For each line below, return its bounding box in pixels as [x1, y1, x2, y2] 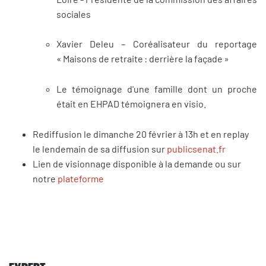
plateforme [58, 172, 104, 184]
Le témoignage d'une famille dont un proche [56, 83, 257, 95]
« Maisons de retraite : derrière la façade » [56, 53, 231, 65]
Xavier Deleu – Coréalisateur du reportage [56, 38, 257, 50]
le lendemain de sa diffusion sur [33, 142, 167, 154]
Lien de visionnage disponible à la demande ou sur [33, 157, 241, 169]
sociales [56, 8, 93, 20]
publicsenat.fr [167, 142, 226, 154]
